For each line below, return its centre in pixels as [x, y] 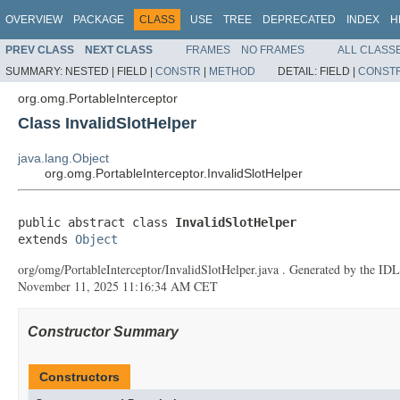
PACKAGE [99, 20]
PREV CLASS [40, 50]
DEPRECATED [299, 20]
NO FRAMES [273, 50]
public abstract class [96, 222]
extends [46, 239]
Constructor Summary [103, 331]
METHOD [232, 71]
